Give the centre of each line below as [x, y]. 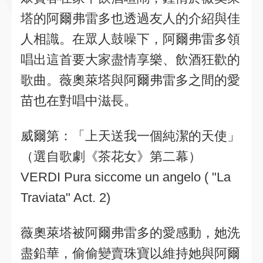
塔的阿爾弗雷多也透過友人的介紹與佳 [130, 18]
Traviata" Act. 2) [65, 198]
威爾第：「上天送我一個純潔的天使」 [130, 136]
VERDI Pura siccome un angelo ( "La [126, 177]
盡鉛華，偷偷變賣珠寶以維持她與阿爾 [130, 253]
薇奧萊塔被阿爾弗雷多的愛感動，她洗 [130, 233]
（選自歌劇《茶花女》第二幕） [111, 156]
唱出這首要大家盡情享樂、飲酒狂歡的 [130, 60]
